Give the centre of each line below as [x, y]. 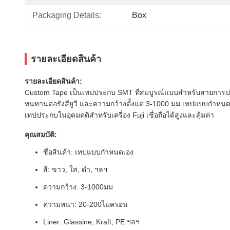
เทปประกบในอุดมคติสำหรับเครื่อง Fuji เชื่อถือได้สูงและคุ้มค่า [119, 115]
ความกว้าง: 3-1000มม [78, 187]
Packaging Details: [67, 15]
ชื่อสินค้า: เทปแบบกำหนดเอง [88, 152]
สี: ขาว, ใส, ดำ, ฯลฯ [75, 169]
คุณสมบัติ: [41, 135]
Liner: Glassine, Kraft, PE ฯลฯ [91, 222]
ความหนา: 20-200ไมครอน [85, 204]
